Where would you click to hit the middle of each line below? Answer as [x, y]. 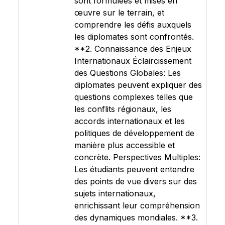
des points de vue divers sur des [136, 181]
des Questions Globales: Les [128, 73]
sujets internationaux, [115, 193]
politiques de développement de [134, 133]
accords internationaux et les [130, 121]
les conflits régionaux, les [123, 109]
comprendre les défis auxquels [133, 25]
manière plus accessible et [125, 145]
